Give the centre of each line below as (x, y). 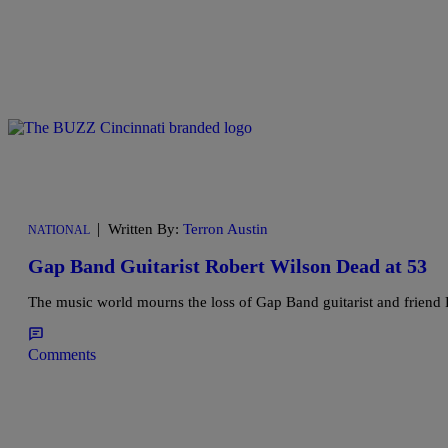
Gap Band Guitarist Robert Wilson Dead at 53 (227, 265)
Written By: (145, 229)
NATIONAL (59, 230)
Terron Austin (225, 229)
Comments (62, 355)
